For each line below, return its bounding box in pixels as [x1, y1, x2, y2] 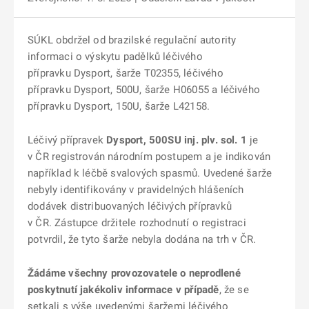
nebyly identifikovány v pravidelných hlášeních [28, 183, 244, 196]
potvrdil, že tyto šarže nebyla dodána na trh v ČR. [28, 233, 257, 246]
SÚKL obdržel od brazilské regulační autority [28, 34, 237, 46]
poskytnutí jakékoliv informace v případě [28, 283, 219, 296]
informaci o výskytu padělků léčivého [28, 50, 203, 63]
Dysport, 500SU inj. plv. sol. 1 [106, 134, 247, 146]
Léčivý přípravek [28, 134, 107, 146]
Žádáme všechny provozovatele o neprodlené [28, 267, 241, 279]
